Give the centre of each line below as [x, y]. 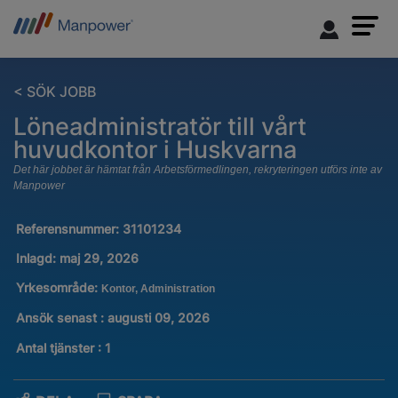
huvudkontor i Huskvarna [155, 150]
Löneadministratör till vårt [160, 127]
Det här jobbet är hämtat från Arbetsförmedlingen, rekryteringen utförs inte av [198, 170]
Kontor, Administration [158, 289]
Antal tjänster [56, 347]
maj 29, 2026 [99, 259]
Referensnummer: [69, 229]
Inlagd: [36, 259]
